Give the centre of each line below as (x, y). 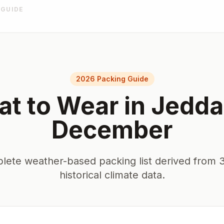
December (112, 130)
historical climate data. (112, 175)
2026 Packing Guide (112, 79)
